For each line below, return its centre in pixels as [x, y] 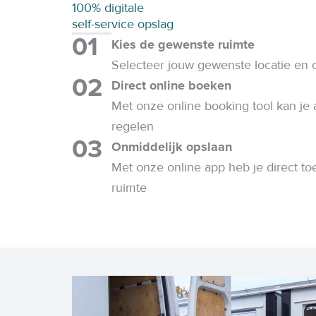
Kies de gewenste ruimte [183, 44]
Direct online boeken [171, 85]
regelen [133, 126]
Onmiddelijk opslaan [172, 146]
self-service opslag [123, 24]
